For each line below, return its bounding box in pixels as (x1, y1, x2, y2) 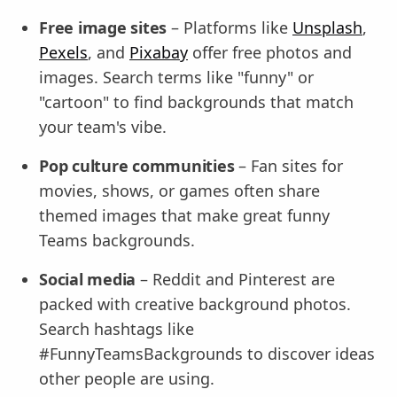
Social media (39, 268, 136, 290)
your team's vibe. (39, 115, 167, 137)
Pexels (39, 41, 88, 63)
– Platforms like (167, 16, 292, 38)
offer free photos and (188, 41, 352, 63)
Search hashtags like (39, 317, 194, 339)
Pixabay (129, 41, 188, 63)
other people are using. (39, 367, 214, 389)
